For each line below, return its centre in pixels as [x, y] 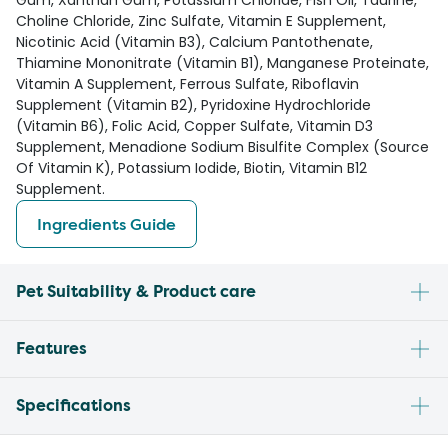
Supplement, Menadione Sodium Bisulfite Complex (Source [222, 147]
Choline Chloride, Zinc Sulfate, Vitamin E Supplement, [201, 21]
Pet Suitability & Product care [136, 292]
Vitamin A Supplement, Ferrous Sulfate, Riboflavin [187, 84]
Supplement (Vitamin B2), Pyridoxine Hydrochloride [193, 105]
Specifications [73, 406]
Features [51, 349]
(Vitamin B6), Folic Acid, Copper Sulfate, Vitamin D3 [194, 126]
